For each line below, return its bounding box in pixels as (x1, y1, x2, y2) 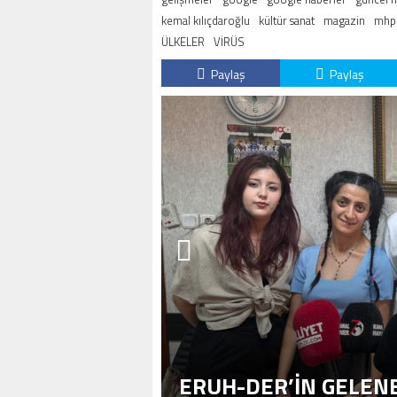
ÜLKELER (161, 33, 205, 51)
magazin (323, 12, 365, 29)
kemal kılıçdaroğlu (161, 12, 250, 29)
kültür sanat (259, 12, 315, 29)
